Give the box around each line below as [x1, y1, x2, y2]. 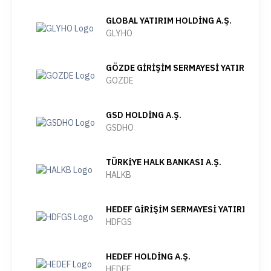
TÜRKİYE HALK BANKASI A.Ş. [106, 157, 221, 168]
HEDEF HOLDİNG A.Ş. [106, 251, 191, 262]
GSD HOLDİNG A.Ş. [106, 109, 181, 120]
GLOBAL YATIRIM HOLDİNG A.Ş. [106, 15, 232, 26]
